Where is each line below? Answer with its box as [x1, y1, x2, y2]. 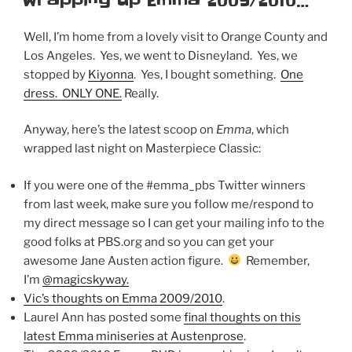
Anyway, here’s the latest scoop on [24, 123, 216, 137]
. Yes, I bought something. [134, 67, 280, 82]
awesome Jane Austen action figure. [24, 253, 228, 268]
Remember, [241, 253, 310, 268]
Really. [122, 86, 159, 101]
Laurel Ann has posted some [24, 310, 184, 324]
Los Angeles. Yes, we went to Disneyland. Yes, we [24, 48, 298, 63]
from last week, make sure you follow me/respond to [24, 196, 313, 211]
